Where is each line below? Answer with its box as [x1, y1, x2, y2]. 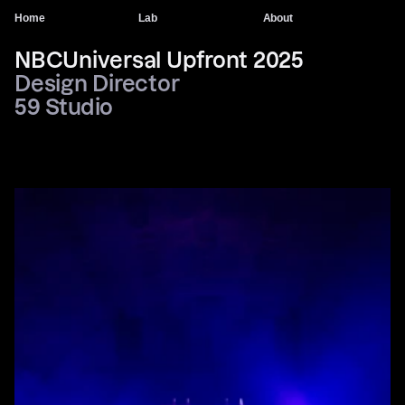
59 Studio [14, 95, 113, 119]
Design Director [14, 71, 184, 96]
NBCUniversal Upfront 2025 [14, 48, 304, 72]
